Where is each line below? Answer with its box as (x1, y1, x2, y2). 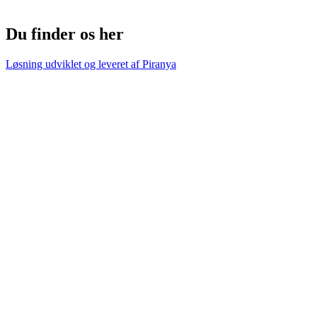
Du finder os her (6, 24, 124, 43)
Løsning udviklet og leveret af (6, 57, 142, 70)
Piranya (142, 57, 176, 70)
